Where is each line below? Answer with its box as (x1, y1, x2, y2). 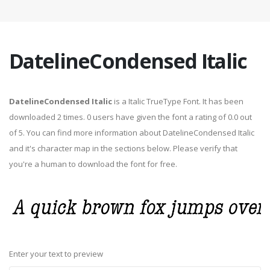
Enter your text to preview (9, 248, 103, 260)
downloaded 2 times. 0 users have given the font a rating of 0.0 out (9, 111, 252, 122)
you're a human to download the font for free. (9, 159, 177, 169)
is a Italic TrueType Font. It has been (112, 96, 243, 107)
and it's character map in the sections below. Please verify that (9, 143, 237, 154)
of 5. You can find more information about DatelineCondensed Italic (9, 127, 254, 138)
